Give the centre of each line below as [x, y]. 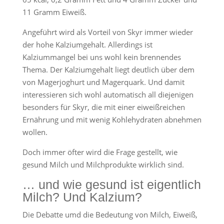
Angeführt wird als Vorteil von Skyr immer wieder [107, 32]
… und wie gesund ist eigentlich [111, 184]
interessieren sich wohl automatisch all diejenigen [108, 94]
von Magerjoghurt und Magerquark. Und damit [103, 82]
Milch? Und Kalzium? [82, 197]
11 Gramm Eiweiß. [54, 12]
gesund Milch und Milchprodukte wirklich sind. [103, 164]
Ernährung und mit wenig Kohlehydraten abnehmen [112, 119]
